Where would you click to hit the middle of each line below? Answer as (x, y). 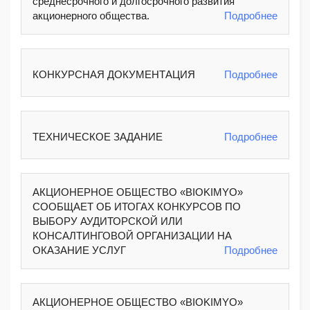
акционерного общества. (91, 16)
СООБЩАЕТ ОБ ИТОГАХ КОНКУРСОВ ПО (137, 207)
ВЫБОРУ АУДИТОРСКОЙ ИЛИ (108, 221)
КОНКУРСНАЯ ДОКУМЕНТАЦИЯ (114, 75)
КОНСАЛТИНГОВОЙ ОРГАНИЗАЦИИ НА (132, 236)
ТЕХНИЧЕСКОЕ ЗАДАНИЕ (98, 137)
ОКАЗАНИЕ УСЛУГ (79, 250)
